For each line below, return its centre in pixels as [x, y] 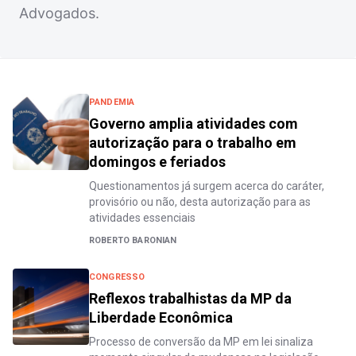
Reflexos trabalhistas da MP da [190, 298]
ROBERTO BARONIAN [133, 240]
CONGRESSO [117, 277]
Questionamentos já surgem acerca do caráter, [207, 186]
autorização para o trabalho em [193, 143]
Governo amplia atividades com [193, 124]
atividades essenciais [142, 218]
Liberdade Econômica [161, 317]
